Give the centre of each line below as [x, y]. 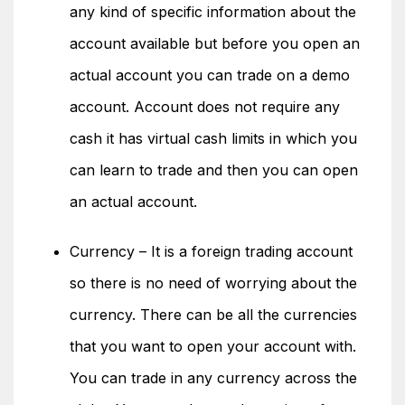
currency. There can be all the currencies [213, 315]
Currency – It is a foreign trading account [211, 251]
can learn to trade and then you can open [214, 170]
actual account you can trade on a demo [210, 75]
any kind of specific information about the [213, 12]
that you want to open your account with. [213, 346]
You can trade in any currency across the [213, 378]
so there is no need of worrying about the [213, 283]
